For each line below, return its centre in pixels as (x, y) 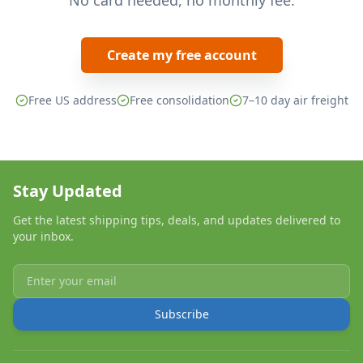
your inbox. (43, 236)
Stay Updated (68, 191)
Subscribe (181, 314)
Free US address (72, 100)
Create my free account (181, 55)
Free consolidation (179, 100)
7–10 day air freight (295, 100)
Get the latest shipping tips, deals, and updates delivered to (177, 220)
